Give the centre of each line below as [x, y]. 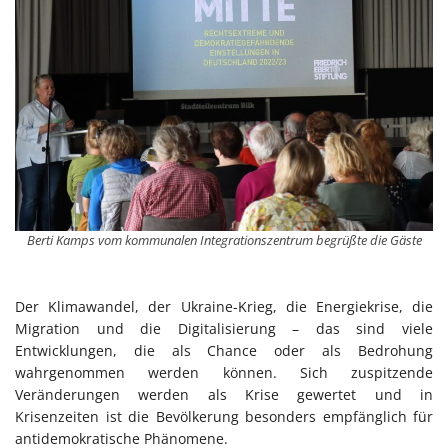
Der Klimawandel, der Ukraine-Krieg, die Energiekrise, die [224, 306]
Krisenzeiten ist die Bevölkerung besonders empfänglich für [224, 416]
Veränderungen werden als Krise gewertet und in [224, 394]
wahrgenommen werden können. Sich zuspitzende [224, 372]
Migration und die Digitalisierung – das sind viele [224, 328]
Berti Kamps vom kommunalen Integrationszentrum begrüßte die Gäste [224, 239]
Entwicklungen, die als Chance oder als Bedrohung [224, 350]
